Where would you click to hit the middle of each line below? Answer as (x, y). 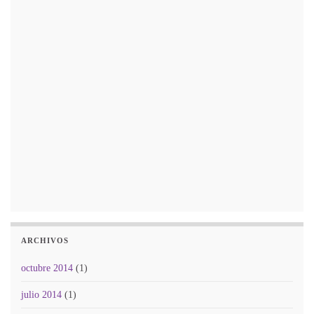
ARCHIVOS (45, 240)
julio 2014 (41, 294)
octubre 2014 (47, 268)
